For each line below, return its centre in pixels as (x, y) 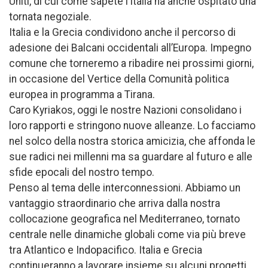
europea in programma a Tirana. (82, 94)
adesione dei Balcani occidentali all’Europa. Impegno (130, 48)
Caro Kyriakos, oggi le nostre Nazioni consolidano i (125, 110)
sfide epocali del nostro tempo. (82, 172)
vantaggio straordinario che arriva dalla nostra (115, 203)
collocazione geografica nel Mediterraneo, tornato (124, 219)
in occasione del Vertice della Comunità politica (119, 79)
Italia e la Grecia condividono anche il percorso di (122, 32)
